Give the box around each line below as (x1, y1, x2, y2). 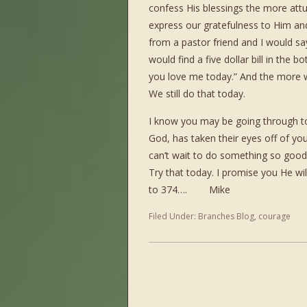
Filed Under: (149, 210, 198, 222)
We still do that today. (149, 87, 245, 100)
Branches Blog (198, 210, 254, 222)
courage (258, 210, 291, 222)
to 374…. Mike (149, 183, 230, 196)
